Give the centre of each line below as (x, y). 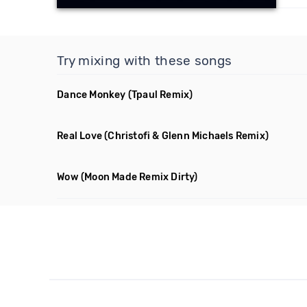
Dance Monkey (91, 95)
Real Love (80, 136)
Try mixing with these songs (145, 61)
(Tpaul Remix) (160, 95)
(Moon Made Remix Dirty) (139, 177)
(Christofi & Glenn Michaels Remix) (187, 136)
